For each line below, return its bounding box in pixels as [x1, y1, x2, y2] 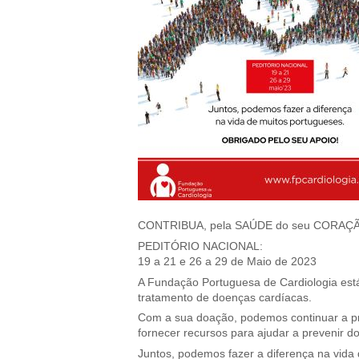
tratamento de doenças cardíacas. [138, 291, 312, 304]
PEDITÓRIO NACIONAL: [138, 240, 263, 252]
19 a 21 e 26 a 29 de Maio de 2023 [138, 255, 317, 268]
